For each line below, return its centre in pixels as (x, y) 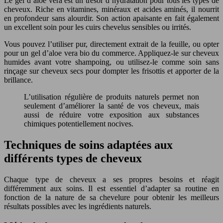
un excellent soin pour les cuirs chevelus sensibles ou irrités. (98, 27)
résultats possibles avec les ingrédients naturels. (78, 207)
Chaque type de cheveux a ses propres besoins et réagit (111, 180)
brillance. (18, 80)
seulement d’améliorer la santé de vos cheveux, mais (111, 106)
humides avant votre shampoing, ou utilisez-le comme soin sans (111, 62)
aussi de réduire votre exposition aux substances (111, 115)
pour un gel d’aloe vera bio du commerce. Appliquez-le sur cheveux (111, 53)
